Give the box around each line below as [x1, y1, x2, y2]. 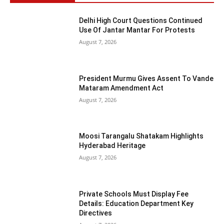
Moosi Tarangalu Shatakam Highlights [79, 132, 204, 140]
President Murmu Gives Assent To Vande [79, 74, 214, 82]
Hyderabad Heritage [79, 141, 146, 150]
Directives [79, 208, 112, 217]
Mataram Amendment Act [79, 83, 164, 92]
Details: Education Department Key [79, 199, 194, 207]
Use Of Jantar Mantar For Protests [79, 25, 195, 34]
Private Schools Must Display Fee [79, 189, 189, 198]
